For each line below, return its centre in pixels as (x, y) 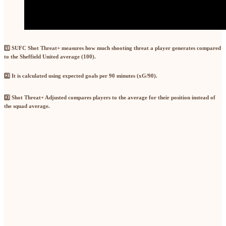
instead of (203, 97)
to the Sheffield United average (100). (50, 56)
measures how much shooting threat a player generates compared (140, 48)
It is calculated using (37, 75)
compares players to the (97, 97)
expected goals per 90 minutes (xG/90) (109, 75)
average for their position (159, 97)
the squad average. (27, 106)
